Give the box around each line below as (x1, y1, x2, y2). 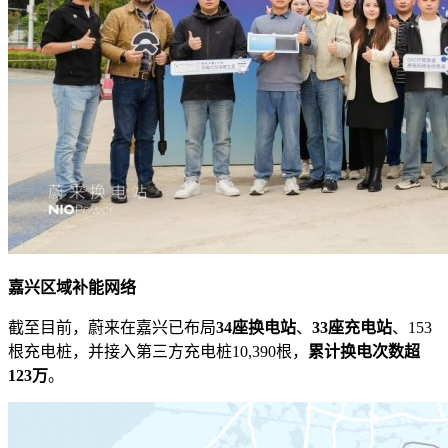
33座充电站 (312, 319, 392, 337)
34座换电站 (216, 319, 296, 337)
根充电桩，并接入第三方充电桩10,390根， (8, 343, 308, 361)
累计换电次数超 (308, 343, 420, 361)
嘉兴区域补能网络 (8, 279, 136, 297)
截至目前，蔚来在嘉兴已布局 (8, 319, 216, 337)
